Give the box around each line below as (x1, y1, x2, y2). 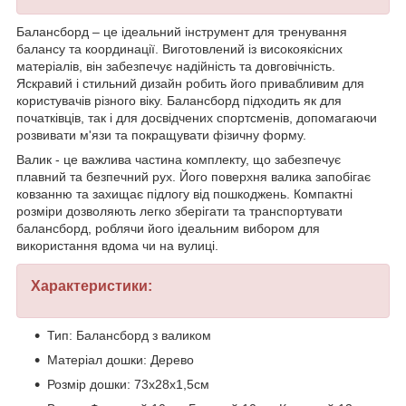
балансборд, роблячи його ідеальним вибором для (16, 221, 320, 237)
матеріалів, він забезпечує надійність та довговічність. (16, 59, 335, 74)
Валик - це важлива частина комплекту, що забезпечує (16, 152, 341, 168)
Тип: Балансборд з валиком (47, 328, 211, 343)
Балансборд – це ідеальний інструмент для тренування (16, 24, 347, 40)
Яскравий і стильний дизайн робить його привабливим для (16, 76, 364, 92)
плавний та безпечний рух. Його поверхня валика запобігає (16, 169, 371, 185)
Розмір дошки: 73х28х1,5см (47, 377, 209, 392)
